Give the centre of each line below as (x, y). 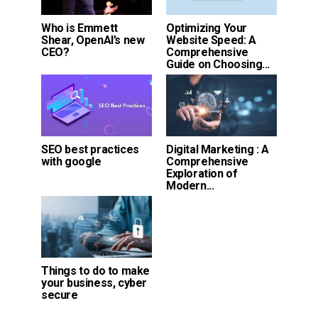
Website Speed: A (211, 40)
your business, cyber (94, 283)
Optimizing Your (207, 28)
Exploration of (202, 174)
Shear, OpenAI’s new (93, 40)
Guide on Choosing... (218, 65)
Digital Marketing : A (218, 150)
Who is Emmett (79, 28)
